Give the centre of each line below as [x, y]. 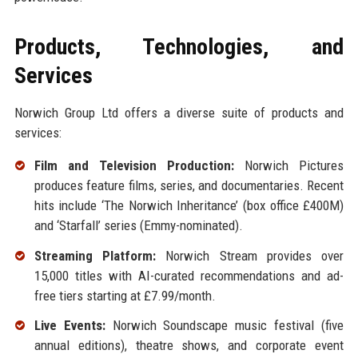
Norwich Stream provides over [250, 255]
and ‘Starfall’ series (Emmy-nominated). [138, 225]
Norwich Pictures [289, 165]
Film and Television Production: [134, 165]
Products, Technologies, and [179, 46]
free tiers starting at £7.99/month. [125, 295]
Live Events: [70, 326]
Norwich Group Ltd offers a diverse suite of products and [179, 112]
